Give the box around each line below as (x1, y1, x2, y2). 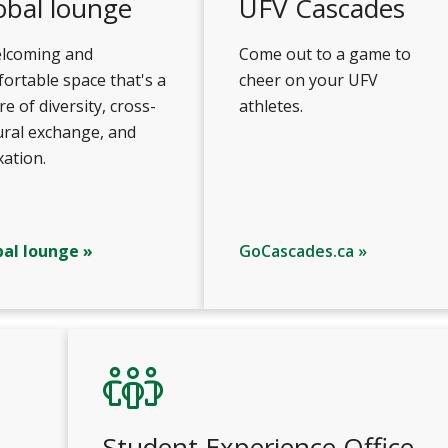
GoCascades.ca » (239, 240, 367, 262)
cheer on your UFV (239, 69, 378, 91)
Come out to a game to (239, 43, 411, 65)
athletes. (239, 95, 303, 117)
